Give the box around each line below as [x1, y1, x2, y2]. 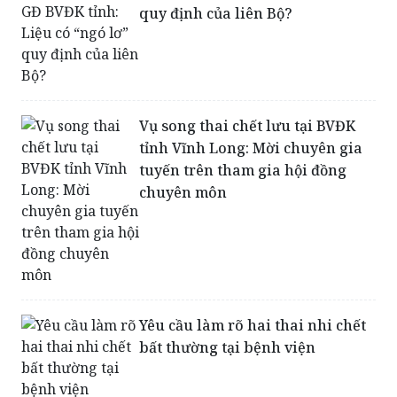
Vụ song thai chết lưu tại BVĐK [139, 115, 356, 136]
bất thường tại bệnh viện [139, 337, 316, 357]
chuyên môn [139, 182, 228, 202]
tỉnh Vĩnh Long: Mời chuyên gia [139, 137, 363, 158]
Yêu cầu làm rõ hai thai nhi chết [139, 315, 367, 335]
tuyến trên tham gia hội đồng [139, 160, 347, 180]
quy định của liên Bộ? [139, 3, 293, 23]
